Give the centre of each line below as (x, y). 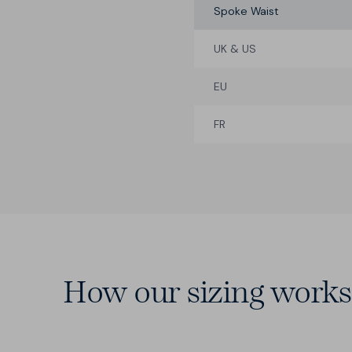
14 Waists (218, 317)
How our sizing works (207, 292)
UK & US (235, 49)
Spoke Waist (246, 11)
